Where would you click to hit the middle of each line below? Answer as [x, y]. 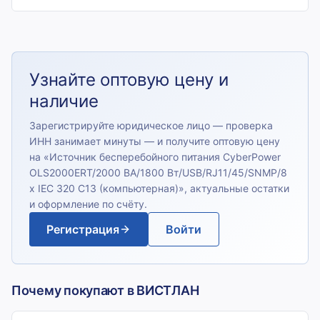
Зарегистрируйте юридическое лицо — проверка [151, 125]
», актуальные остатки [234, 188]
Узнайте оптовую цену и [129, 80]
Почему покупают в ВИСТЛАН [105, 290]
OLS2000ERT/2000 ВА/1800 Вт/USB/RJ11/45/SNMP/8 [158, 172]
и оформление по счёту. [88, 204]
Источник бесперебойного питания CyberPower [165, 157]
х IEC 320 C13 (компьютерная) [104, 188]
